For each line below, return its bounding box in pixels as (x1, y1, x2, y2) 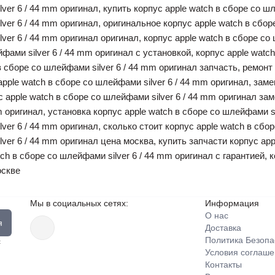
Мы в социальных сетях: (30, 198, 128, 208)
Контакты (205, 260, 242, 269)
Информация (205, 198, 259, 208)
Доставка (205, 223, 241, 233)
